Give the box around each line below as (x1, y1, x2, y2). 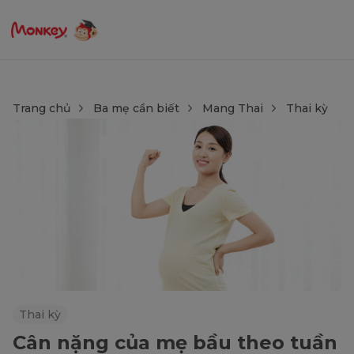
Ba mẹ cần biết (93, 101, 179, 115)
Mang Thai (202, 101, 263, 115)
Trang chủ (13, 101, 70, 115)
